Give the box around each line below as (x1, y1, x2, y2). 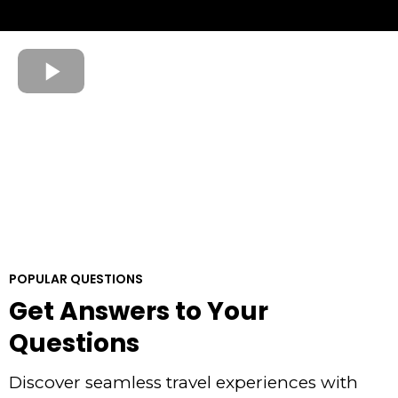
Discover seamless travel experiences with (9, 371, 358, 393)
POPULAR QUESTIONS (9, 269, 143, 288)
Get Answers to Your (9, 293, 268, 329)
